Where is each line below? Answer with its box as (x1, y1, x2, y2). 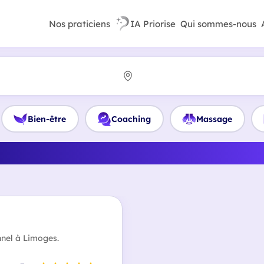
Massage (196, 113, 232, 124)
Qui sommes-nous (180, 18, 256, 29)
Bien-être (28, 113, 66, 124)
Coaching (111, 113, 151, 124)
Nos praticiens (49, 18, 110, 29)
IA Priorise (130, 18, 176, 29)
